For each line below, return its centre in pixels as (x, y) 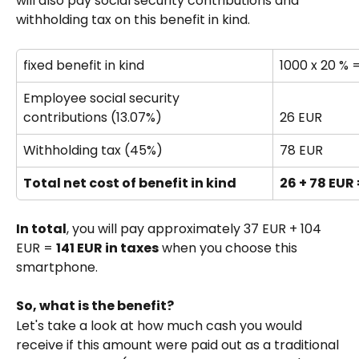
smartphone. (57, 267)
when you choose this (230, 248)
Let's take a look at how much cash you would (161, 325)
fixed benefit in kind (85, 65)
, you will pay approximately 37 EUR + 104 (196, 228)
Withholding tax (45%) (93, 150)
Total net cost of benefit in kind (130, 183)
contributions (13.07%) (93, 117)
